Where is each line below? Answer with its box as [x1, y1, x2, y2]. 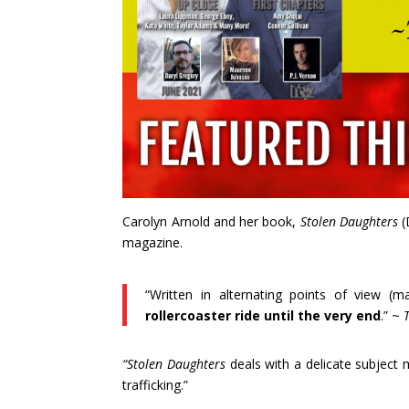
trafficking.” [122, 376, 189, 394]
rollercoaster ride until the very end [145, 307, 382, 325]
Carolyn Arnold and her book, [122, 213, 300, 231]
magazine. [122, 234, 184, 252]
